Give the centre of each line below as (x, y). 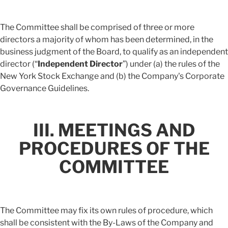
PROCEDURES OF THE (114, 149)
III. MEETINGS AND (114, 130)
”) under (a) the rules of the (171, 64)
